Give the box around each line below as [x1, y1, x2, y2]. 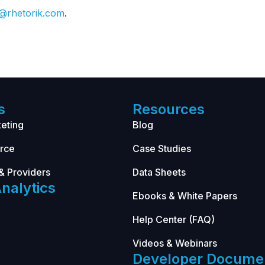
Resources [132, 101, 205, 118]
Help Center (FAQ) [132, 214, 215, 225]
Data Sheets [132, 166, 186, 178]
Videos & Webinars [132, 237, 217, 249]
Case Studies [132, 143, 191, 154]
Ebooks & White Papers [132, 190, 237, 202]
